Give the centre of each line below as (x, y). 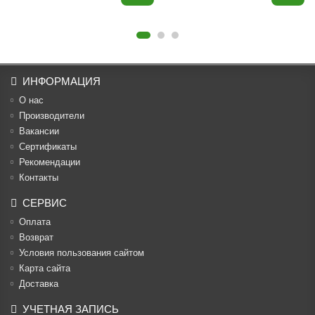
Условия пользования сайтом (82, 253)
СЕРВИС (45, 203)
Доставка (39, 284)
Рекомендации (50, 162)
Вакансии (39, 131)
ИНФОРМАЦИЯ (62, 81)
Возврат (36, 237)
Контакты (39, 178)
